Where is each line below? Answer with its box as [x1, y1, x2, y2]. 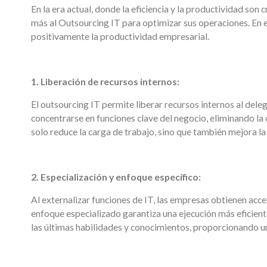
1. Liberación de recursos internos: [31, 76, 179, 87]
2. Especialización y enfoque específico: [31, 171, 201, 182]
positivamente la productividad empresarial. [31, 30, 209, 42]
